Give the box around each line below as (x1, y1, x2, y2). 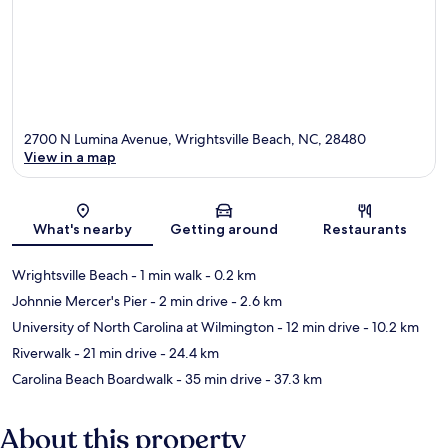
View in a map (24, 148, 116, 167)
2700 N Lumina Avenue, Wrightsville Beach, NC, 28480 (24, 130, 366, 149)
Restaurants (323, 220, 408, 239)
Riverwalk (12, 344, 71, 363)
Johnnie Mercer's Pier (12, 292, 147, 311)
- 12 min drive (274, 318, 360, 337)
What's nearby (33, 220, 133, 239)
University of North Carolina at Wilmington (12, 318, 274, 337)
